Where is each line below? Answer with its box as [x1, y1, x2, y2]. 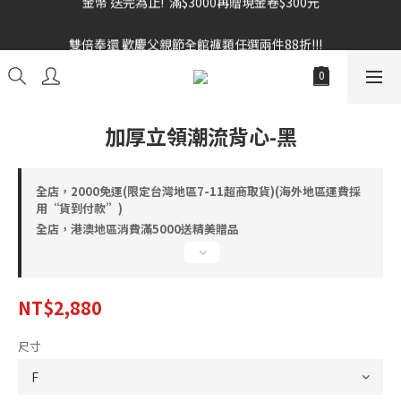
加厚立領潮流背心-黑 [104, 121, 297, 151]
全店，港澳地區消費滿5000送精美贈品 [36, 220, 239, 237]
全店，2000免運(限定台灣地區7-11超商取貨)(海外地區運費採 [36, 183, 361, 200]
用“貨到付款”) [36, 200, 123, 217]
